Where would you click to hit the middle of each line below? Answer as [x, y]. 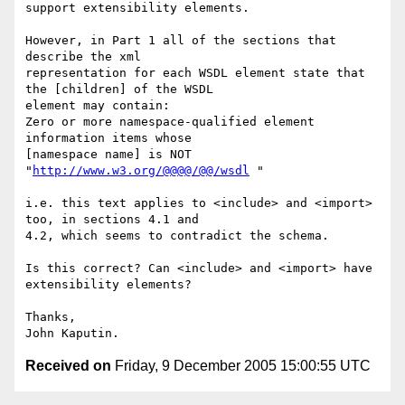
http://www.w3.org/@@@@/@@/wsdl [141, 171]
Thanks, [51, 317]
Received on [68, 366]
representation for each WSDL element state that [195, 73]
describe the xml [87, 57]
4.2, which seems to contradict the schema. [177, 236]
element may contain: [98, 106]
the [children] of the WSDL [123, 89]
